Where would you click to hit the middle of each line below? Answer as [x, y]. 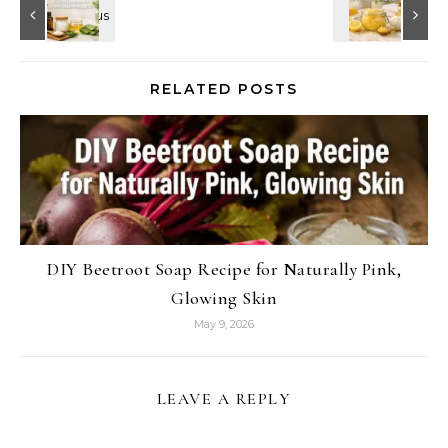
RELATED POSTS [224, 89]
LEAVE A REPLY [224, 399]
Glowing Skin [224, 298]
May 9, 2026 [224, 324]
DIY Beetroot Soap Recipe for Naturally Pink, [224, 269]
